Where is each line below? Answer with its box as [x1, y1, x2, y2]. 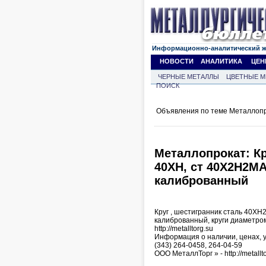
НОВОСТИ [160, 58, 194, 65]
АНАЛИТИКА [201, 58, 242, 65]
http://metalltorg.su [154, 224, 213, 233]
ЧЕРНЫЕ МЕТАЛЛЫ [158, 73, 219, 80]
